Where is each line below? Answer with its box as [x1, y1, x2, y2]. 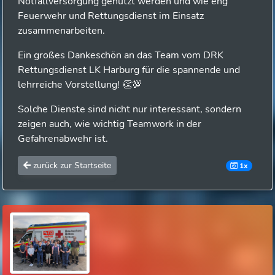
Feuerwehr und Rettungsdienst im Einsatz [18, 9, 204, 23]
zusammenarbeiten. [18, 24, 105, 37]
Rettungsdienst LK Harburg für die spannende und [18, 63, 240, 77]
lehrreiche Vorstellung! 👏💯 [18, 78, 142, 91]
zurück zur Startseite [31, 160, 111, 171]
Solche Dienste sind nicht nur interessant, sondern [18, 103, 241, 116]
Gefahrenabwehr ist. [18, 132, 108, 145]
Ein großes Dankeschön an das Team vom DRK [18, 48, 223, 62]
